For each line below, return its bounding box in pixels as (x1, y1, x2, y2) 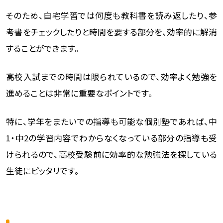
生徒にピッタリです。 (5, 165, 79, 177)
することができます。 (5, 42, 79, 55)
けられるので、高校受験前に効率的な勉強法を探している (5, 148, 218, 161)
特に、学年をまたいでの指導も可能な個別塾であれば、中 (5, 115, 218, 128)
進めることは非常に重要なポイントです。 (5, 87, 153, 100)
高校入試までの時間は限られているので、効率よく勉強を (5, 71, 218, 83)
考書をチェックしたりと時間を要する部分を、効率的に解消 (5, 26, 218, 38)
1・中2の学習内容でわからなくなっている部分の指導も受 (5, 132, 218, 144)
